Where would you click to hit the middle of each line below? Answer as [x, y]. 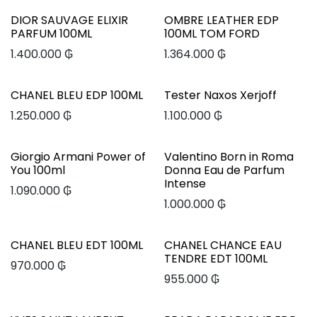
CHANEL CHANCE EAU [223, 245]
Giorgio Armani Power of [78, 157]
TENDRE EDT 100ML [215, 259]
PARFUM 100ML [51, 34]
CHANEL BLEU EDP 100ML [77, 95]
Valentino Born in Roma [229, 157]
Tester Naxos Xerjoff [220, 95]
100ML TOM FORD [212, 34]
